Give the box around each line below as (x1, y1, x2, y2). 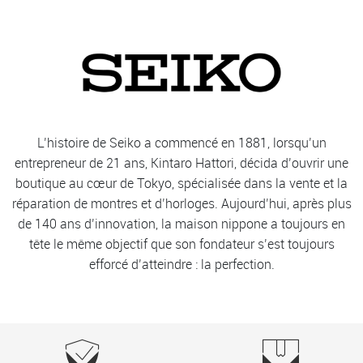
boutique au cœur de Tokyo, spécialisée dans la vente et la (15, 174, 348, 192)
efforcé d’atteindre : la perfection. (88, 255, 275, 273)
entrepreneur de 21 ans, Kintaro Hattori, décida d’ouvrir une (15, 154, 348, 172)
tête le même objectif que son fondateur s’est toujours (28, 235, 335, 253)
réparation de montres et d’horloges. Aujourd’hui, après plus (11, 194, 352, 212)
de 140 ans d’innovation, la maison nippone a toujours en (18, 215, 345, 233)
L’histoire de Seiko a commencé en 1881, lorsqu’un (36, 134, 327, 152)
